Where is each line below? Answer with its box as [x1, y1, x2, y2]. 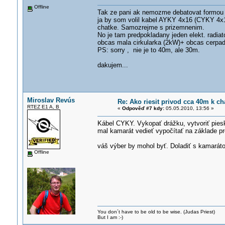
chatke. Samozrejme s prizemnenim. [97, 24, 204, 31]
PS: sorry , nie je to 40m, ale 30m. [97, 46, 200, 54]
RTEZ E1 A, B [27, 104, 59, 109]
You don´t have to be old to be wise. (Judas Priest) [97, 209, 215, 214]
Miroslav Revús [27, 96, 75, 104]
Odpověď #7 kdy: [122, 105, 164, 111]
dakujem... [97, 61, 128, 69]
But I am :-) [97, 214, 123, 220]
